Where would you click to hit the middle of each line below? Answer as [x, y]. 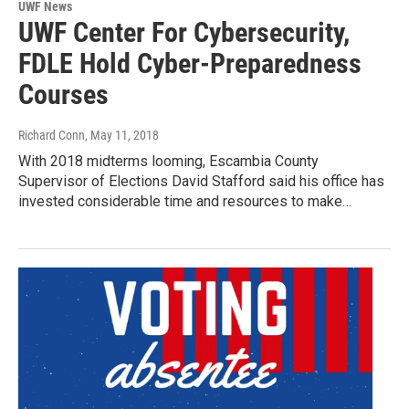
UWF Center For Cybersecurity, [184, 32]
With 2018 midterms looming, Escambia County [168, 161]
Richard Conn [52, 135]
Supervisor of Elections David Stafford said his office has [201, 181]
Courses [63, 94]
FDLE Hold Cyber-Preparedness [190, 63]
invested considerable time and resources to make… [185, 201]
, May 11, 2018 [122, 135]
